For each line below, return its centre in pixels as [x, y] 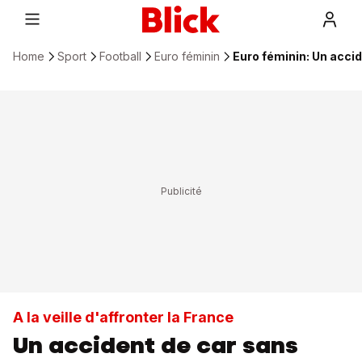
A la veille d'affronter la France [123, 317]
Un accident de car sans [156, 345]
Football [120, 56]
